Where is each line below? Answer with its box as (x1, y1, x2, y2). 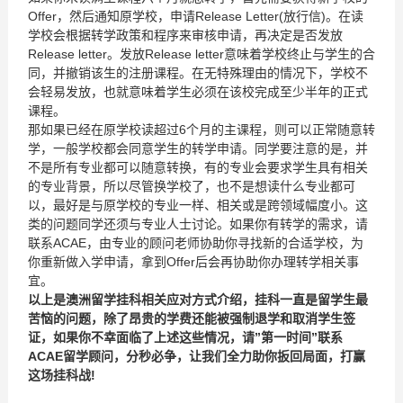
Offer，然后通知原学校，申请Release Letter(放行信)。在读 (27, 9, 363, 23)
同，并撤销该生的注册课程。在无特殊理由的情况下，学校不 (27, 66, 368, 80)
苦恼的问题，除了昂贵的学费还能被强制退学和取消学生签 (27, 311, 355, 326)
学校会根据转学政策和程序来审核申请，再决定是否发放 (27, 28, 343, 42)
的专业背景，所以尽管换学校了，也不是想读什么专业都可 (27, 179, 355, 193)
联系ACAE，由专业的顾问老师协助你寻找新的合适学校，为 (27, 236, 363, 250)
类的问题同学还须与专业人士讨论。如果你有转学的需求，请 (27, 217, 368, 231)
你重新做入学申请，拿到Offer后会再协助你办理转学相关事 (27, 255, 359, 269)
